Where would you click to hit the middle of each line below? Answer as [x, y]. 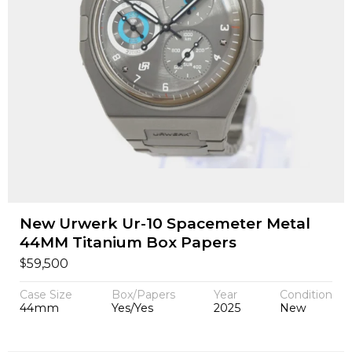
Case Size [46, 294]
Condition [306, 294]
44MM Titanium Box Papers [128, 242]
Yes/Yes [132, 308]
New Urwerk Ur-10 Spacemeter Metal [165, 223]
